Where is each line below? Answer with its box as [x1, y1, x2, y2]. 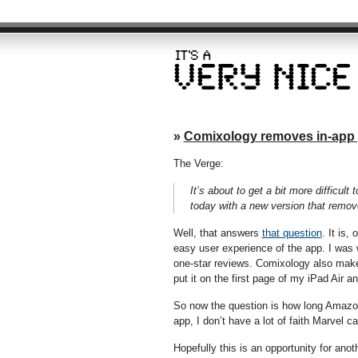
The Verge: [173, 157, 224, 169]
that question [261, 227, 322, 239]
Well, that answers [173, 227, 262, 239]
